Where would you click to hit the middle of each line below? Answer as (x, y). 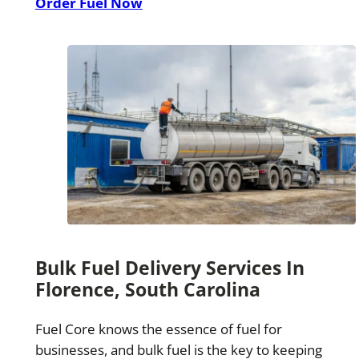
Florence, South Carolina (147, 290)
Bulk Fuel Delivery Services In (169, 268)
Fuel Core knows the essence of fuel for (158, 329)
